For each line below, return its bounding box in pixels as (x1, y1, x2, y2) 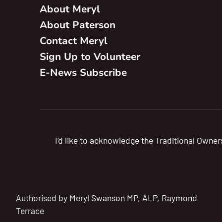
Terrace (16, 205, 44, 216)
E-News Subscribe (40, 65, 127, 79)
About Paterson (40, 18, 115, 32)
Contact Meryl (40, 34, 108, 48)
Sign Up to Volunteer (40, 50, 140, 63)
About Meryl (40, 2, 100, 16)
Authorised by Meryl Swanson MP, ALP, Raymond (16, 192, 197, 203)
